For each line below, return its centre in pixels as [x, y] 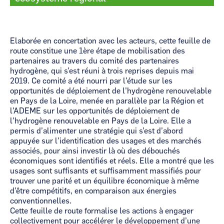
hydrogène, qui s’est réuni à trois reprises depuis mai [102, 71]
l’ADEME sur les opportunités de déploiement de [95, 111]
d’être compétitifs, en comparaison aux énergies [93, 191]
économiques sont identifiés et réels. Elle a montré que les [112, 161]
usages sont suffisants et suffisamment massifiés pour [105, 171]
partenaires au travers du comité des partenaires [94, 61]
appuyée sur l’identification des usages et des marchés [106, 141]
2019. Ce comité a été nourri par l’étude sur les [91, 81]
